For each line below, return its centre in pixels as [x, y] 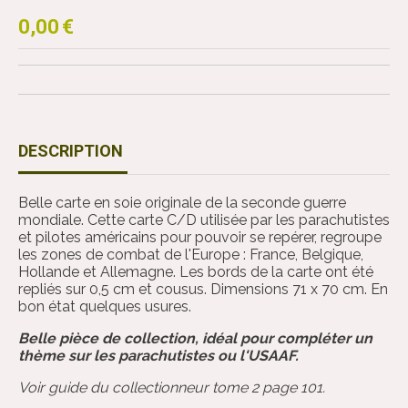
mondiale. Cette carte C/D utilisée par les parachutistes [204, 220]
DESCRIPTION [71, 151]
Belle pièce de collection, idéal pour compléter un [195, 339]
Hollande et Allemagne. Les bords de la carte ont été [196, 272]
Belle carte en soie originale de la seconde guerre [182, 203]
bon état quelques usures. [105, 307]
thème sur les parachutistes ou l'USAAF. [158, 356]
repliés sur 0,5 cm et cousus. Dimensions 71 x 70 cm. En [203, 290]
